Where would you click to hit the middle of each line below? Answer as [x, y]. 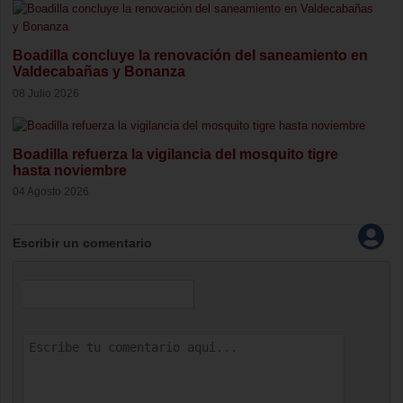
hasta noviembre [70, 170]
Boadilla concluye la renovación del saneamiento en [190, 56]
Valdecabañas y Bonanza [99, 72]
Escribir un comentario [82, 242]
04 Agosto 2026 [51, 192]
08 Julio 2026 [46, 93]
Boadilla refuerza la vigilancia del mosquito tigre [175, 154]
